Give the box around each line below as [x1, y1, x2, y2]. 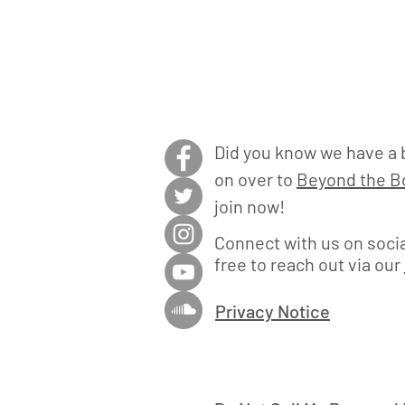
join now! [214, 195, 285, 217]
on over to [214, 168, 297, 190]
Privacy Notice [215, 300, 330, 322]
